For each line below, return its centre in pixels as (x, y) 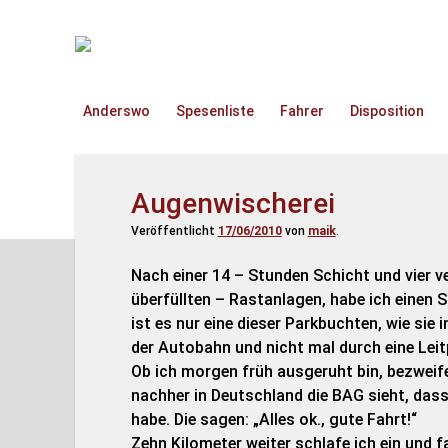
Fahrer (301, 111)
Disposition (386, 111)
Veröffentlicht (174, 231)
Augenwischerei (232, 203)
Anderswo (116, 111)
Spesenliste (214, 111)
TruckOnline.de (145, 48)
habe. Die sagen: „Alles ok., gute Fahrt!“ (273, 419)
